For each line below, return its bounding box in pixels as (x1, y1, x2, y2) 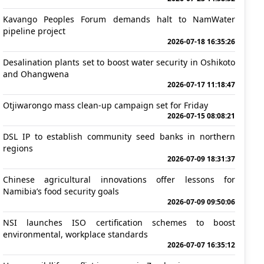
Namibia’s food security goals (3, 186, 119, 197)
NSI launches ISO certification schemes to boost (3, 217, 235, 228)
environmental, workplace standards (3, 229, 148, 240)
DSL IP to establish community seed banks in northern (3, 131, 235, 142)
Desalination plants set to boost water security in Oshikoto (3, 57, 235, 68)
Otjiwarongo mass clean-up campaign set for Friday (3, 100, 208, 111)
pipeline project (3, 25, 65, 37)
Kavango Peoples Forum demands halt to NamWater (3, 14, 235, 25)
